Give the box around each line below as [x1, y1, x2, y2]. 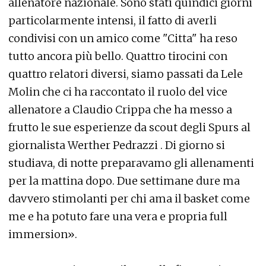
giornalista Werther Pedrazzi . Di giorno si [8, 138, 225, 153]
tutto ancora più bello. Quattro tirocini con [8, 49, 227, 64]
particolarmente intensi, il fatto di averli [8, 14, 217, 28]
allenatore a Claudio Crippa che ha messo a [8, 103, 232, 117]
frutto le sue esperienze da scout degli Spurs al [8, 121, 251, 135]
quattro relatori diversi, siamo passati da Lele [8, 67, 243, 81]
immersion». [8, 227, 77, 242]
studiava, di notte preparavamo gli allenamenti [8, 156, 254, 170]
